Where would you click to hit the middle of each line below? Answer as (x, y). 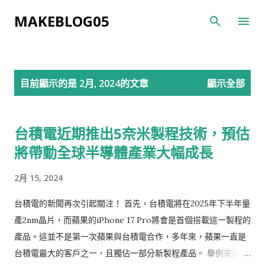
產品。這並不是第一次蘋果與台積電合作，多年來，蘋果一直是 (130, 237)
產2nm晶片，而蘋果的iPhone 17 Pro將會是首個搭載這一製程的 (132, 220)
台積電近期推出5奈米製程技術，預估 (132, 133)
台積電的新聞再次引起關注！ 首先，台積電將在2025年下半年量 (132, 203)
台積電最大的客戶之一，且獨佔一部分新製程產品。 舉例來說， (131, 253)
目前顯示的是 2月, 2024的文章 (84, 83)
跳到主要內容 (132, 15)
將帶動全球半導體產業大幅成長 (114, 152)
